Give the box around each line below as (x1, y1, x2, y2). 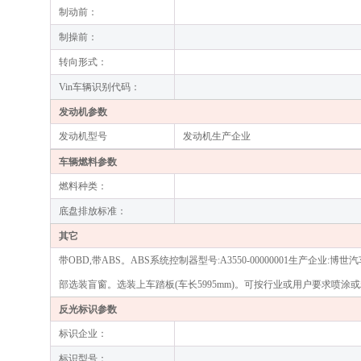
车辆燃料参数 (59, 156, 117, 168)
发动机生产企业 (183, 131, 251, 142)
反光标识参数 (59, 304, 117, 315)
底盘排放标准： (59, 205, 127, 217)
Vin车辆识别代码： (59, 81, 140, 93)
